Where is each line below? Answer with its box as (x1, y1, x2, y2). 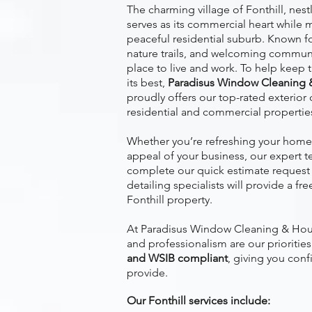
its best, (127, 76, 168, 89)
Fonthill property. (127, 193, 212, 206)
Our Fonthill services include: (127, 294, 270, 307)
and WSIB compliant (127, 251, 228, 265)
